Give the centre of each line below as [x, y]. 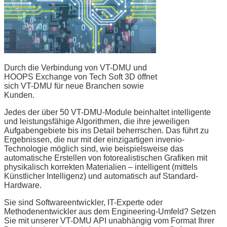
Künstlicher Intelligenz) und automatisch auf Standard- [101, 176]
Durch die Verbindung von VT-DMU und [75, 67]
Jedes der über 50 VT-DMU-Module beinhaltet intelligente [107, 112]
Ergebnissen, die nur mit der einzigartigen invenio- [94, 139]
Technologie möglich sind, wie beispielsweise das [94, 148]
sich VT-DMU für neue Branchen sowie [74, 86]
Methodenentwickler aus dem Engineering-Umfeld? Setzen [110, 211]
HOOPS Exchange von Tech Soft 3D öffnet [81, 77]
